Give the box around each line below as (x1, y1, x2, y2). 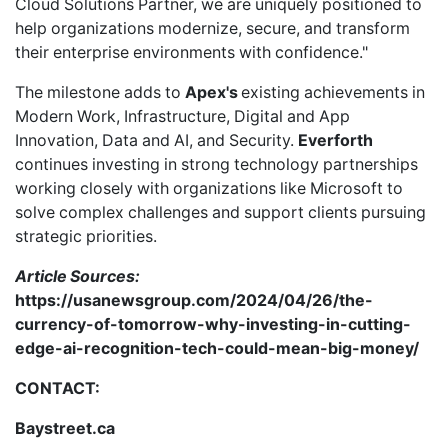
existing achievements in (241, 82, 425, 102)
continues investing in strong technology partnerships (15, 154, 418, 174)
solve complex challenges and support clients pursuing (15, 202, 426, 222)
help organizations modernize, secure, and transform (15, 18, 410, 38)
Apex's (185, 82, 241, 102)
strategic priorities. (15, 226, 157, 246)
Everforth (298, 130, 373, 150)
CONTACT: (15, 378, 100, 398)
